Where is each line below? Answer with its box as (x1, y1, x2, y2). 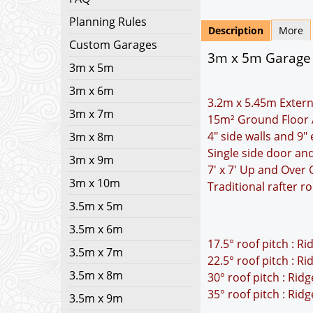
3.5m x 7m (69, 245, 123, 260)
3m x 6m (69, 83, 114, 99)
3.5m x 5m (69, 198, 123, 214)
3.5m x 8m (69, 268, 123, 283)
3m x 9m (69, 152, 114, 168)
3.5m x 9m (69, 291, 123, 306)
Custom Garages (69, 37, 157, 52)
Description (208, 24, 263, 37)
